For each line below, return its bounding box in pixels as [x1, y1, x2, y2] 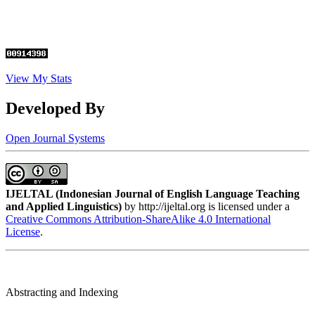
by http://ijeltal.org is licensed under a [122, 200, 290, 213]
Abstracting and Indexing [6, 286, 118, 299]
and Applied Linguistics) [6, 200, 122, 213]
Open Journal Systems [6, 132, 105, 145]
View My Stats [6, 72, 72, 85]
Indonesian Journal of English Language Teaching [59, 188, 300, 200]
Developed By [6, 99, 105, 118]
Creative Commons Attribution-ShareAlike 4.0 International [6, 213, 271, 226]
